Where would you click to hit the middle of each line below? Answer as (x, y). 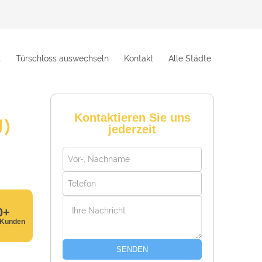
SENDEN (132, 249)
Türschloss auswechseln (62, 58)
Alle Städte (190, 58)
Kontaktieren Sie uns (132, 118)
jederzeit (132, 129)
